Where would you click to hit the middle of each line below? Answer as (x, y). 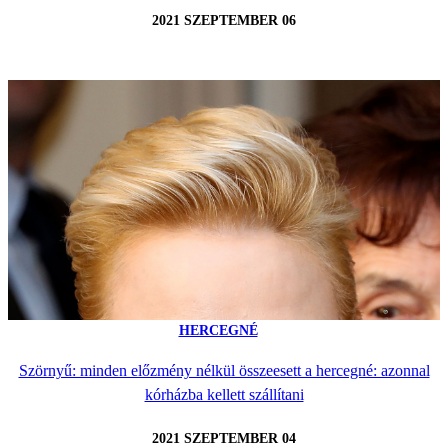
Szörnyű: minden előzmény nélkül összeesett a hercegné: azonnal (224, 371)
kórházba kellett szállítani (224, 395)
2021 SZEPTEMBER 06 (224, 20)
